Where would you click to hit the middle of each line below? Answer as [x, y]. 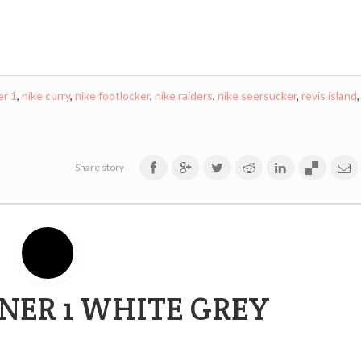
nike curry [46, 95]
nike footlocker [112, 95]
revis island [329, 95]
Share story [100, 167]
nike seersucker [257, 95]
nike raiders [183, 95]
